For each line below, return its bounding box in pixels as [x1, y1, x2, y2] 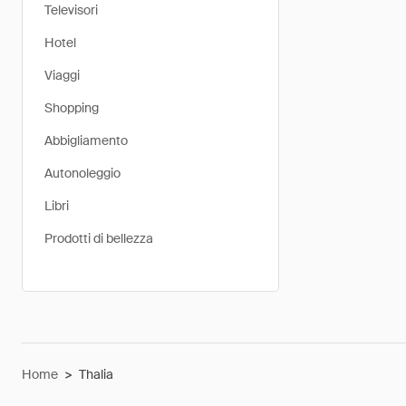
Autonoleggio [44, 165, 121, 181]
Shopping [44, 100, 99, 116]
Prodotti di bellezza [44, 230, 153, 246]
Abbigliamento [44, 132, 128, 149]
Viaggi [44, 67, 80, 83]
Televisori [44, 2, 98, 18]
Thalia [79, 366, 113, 382]
